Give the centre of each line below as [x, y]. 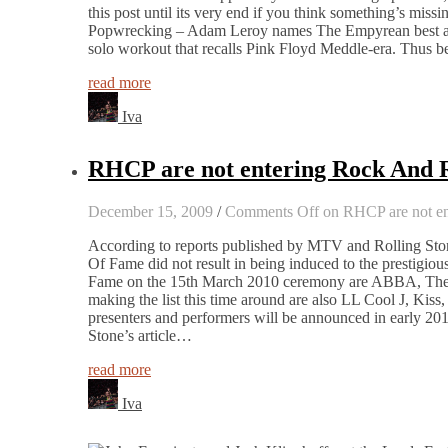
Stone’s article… [140, 336]
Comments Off [272, 212]
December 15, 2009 [150, 212]
